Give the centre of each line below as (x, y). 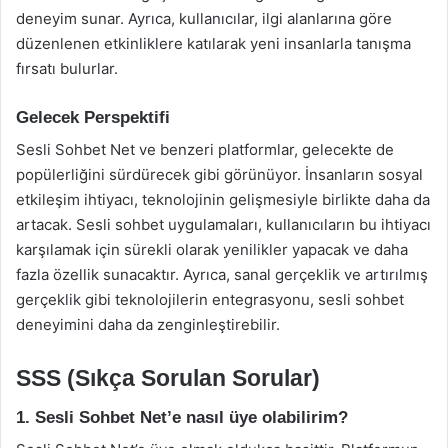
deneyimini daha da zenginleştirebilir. (148, 324)
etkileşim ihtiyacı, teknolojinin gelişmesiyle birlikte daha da (223, 199)
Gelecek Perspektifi (93, 117)
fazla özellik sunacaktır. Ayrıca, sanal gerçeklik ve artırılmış (222, 274)
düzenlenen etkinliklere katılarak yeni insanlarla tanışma (213, 43)
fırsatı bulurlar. (67, 68)
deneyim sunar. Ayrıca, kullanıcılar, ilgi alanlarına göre (204, 18)
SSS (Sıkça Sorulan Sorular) (168, 378)
